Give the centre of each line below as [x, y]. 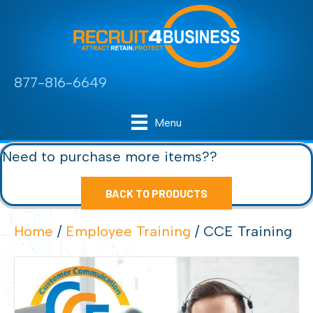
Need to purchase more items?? [110, 157]
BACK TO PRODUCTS [156, 194]
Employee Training [128, 232]
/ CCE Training [241, 232]
